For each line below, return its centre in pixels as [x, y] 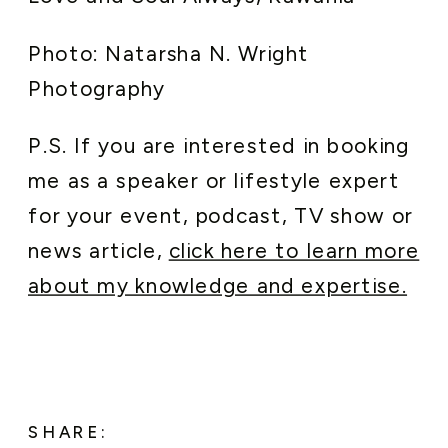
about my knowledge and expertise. [218, 285]
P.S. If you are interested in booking [219, 145]
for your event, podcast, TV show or [221, 215]
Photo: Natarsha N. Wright [169, 53]
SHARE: [68, 432]
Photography [97, 88]
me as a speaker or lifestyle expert [214, 180]
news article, [98, 250]
